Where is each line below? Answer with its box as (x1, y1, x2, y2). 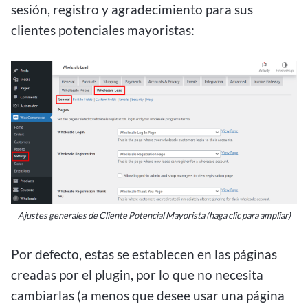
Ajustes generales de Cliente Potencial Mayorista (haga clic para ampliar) (17, 210, 291, 221)
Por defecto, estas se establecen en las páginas (11, 246, 277, 263)
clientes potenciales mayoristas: (11, 21, 195, 38)
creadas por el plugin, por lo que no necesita (11, 267, 263, 283)
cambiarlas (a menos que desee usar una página (11, 287, 285, 304)
